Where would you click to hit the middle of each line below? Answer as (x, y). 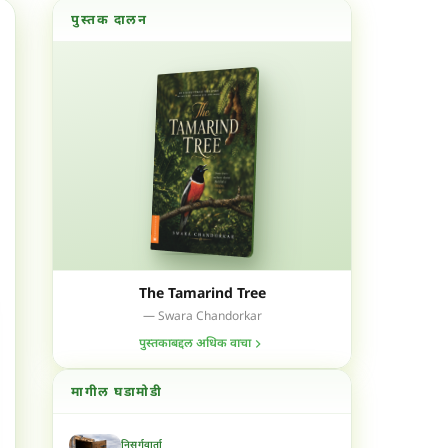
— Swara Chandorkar (202, 317)
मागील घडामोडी (116, 393)
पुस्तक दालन (109, 20)
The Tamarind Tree (202, 295)
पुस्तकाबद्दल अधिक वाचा (195, 344)
